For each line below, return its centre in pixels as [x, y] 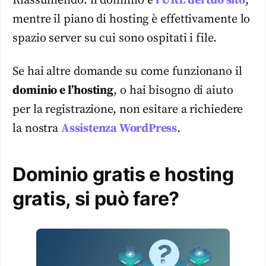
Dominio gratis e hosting [123, 175]
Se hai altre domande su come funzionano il [127, 72]
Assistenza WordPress [119, 129]
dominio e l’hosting [63, 91]
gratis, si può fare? [96, 199]
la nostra [37, 129]
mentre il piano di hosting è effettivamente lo [132, 19]
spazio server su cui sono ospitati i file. [115, 38]
